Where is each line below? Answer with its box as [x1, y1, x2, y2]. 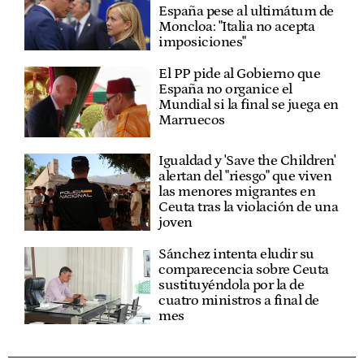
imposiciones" [158, 33, 246, 50]
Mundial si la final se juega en [158, 96, 339, 113]
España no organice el [158, 80, 292, 97]
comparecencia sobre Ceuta [158, 262, 329, 279]
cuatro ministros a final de [158, 292, 319, 310]
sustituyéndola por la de [158, 277, 305, 294]
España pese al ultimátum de [158, 2, 334, 19]
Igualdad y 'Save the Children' [158, 153, 336, 170]
